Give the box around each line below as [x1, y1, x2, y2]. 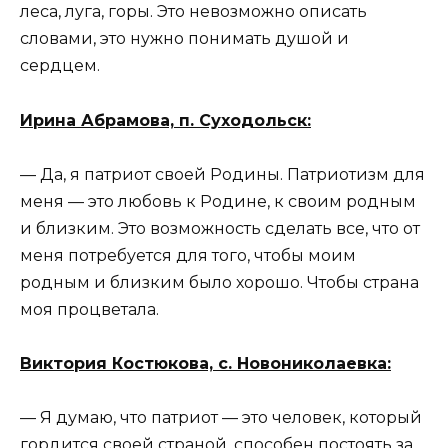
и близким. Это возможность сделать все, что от [20, 218, 420, 238]
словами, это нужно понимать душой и [20, 29, 349, 49]
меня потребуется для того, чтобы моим [20, 245, 356, 265]
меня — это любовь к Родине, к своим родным [20, 191, 416, 211]
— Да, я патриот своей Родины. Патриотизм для [20, 164, 425, 184]
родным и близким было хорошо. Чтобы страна [20, 272, 419, 292]
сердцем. [20, 56, 100, 76]
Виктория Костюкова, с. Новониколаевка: [20, 353, 391, 373]
